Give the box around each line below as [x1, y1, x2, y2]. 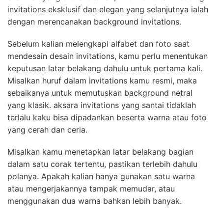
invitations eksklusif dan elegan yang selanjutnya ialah [7, 4, 208, 14]
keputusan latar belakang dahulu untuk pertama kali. [7, 63, 202, 73]
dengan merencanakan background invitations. [7, 16, 181, 27]
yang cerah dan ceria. [7, 124, 87, 135]
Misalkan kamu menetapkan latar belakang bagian [7, 146, 193, 157]
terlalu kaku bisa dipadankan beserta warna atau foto [7, 112, 207, 122]
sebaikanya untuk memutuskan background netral [7, 87, 192, 98]
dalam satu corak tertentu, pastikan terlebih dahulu [7, 159, 197, 169]
